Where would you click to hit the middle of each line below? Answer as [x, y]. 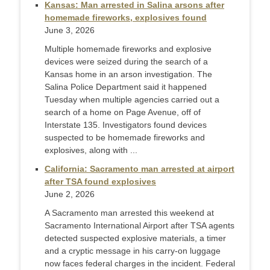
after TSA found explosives [100, 182]
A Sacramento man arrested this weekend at [129, 213]
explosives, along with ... [91, 150]
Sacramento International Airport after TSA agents [140, 226]
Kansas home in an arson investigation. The [128, 74]
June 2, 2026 [70, 194]
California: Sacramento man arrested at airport [140, 169]
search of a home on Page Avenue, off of [123, 112]
